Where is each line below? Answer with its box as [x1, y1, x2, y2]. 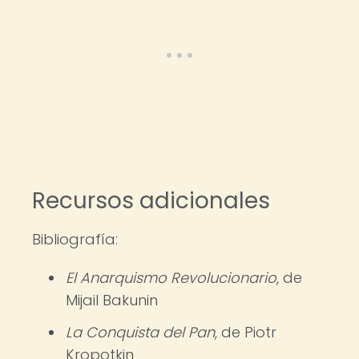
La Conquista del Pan [66, 322, 215, 342]
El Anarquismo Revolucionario [66, 268, 276, 288]
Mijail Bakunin [66, 290, 158, 310]
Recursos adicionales [32, 185, 270, 216]
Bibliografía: [32, 229, 118, 249]
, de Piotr [215, 322, 276, 342]
